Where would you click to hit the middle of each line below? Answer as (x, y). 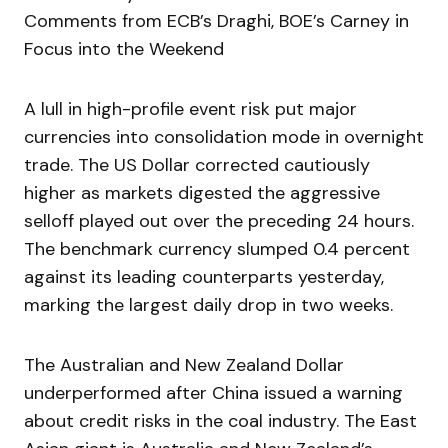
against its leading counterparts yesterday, (204, 277)
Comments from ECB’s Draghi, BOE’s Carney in (216, 21)
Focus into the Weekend (124, 49)
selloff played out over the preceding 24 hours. (219, 221)
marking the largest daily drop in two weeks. (208, 305)
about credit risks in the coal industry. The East (220, 421)
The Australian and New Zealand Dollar (184, 365)
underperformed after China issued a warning (213, 393)
